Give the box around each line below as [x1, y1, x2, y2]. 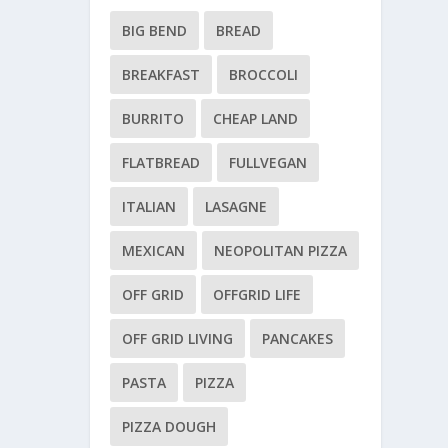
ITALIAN [122, 196, 177, 216]
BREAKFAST [122, 64, 201, 84]
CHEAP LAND [213, 108, 299, 128]
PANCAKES [262, 328, 334, 348]
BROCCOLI [229, 64, 299, 84]
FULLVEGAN [229, 152, 308, 172]
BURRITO [122, 108, 185, 128]
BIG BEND [122, 20, 188, 40]
